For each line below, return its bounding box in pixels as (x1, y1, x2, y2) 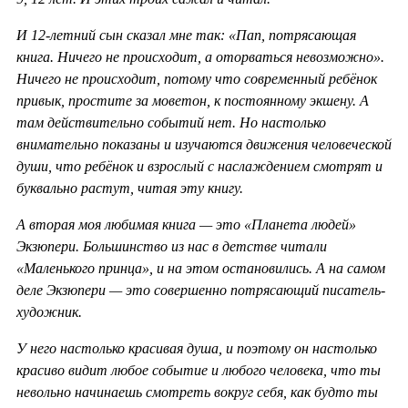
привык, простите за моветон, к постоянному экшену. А (16, 93, 369, 109)
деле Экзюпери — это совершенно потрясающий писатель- (16, 282, 385, 299)
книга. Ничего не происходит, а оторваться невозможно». (16, 49, 384, 66)
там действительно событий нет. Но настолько (16, 115, 326, 131)
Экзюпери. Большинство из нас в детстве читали (16, 239, 327, 255)
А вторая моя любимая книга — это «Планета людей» (16, 217, 356, 233)
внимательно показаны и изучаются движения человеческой (16, 137, 392, 153)
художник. (16, 304, 82, 321)
